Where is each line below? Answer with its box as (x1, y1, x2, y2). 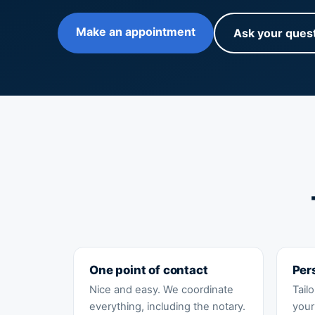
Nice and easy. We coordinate (89, 283, 233, 297)
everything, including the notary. (89, 300, 245, 314)
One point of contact (89, 263, 208, 278)
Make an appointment (76, 25, 195, 39)
